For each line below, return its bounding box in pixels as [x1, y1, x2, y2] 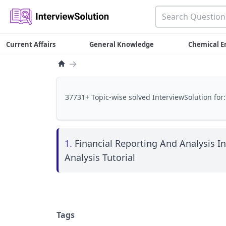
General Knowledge [89, 40, 154, 49]
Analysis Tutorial [65, 151, 135, 163]
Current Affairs [6, 40, 55, 49]
